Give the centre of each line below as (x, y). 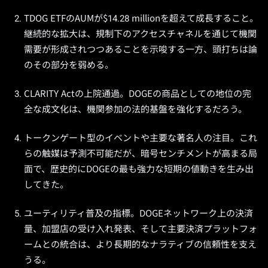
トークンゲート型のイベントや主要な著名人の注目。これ (141, 138)
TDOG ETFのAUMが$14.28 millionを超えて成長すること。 (141, 19)
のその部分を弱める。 (69, 65)
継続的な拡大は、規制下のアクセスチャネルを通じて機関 (140, 34)
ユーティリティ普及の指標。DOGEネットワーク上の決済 (138, 214)
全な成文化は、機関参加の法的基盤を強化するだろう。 (135, 109)
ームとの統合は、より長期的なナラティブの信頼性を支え (140, 245)
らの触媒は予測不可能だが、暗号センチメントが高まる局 (141, 154)
